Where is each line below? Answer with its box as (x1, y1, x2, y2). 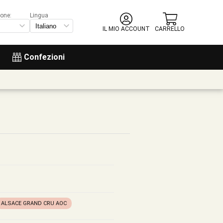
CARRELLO (155, 25, 185, 32)
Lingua (30, 12, 48, 19)
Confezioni (24, 52, 65, 62)
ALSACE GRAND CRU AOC (1, 200, 67, 207)
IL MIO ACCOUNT (103, 25, 150, 32)
